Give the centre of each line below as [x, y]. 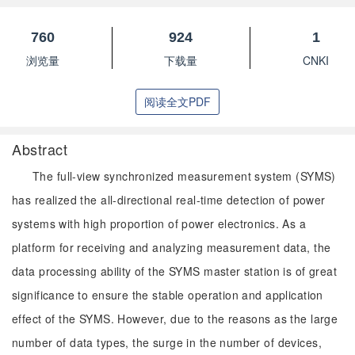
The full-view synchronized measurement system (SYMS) [184, 176]
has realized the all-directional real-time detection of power [169, 200]
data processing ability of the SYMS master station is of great [175, 271]
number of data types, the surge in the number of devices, [167, 342]
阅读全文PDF [177, 101]
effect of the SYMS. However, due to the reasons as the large [175, 319]
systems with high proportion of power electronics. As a [159, 223]
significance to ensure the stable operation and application [168, 295]
